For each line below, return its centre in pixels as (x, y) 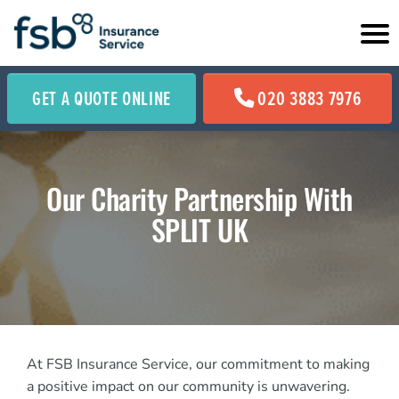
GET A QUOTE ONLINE (102, 98)
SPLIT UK (199, 230)
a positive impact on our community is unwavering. (188, 387)
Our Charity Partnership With (199, 199)
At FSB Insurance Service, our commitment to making (198, 365)
